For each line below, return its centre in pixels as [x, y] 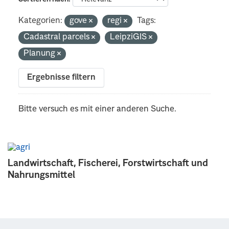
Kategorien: [41, 21]
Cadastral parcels [58, 37]
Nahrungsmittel [41, 175]
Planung [41, 53]
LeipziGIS [130, 37]
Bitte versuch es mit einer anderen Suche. [98, 109]
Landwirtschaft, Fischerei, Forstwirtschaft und [108, 163]
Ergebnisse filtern [62, 77]
